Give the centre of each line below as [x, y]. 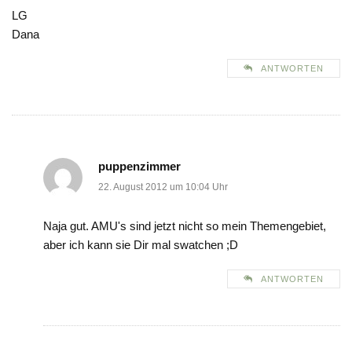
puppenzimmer [139, 167]
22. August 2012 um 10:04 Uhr [163, 187]
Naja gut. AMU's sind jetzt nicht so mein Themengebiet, [185, 226]
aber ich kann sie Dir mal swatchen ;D [141, 245]
